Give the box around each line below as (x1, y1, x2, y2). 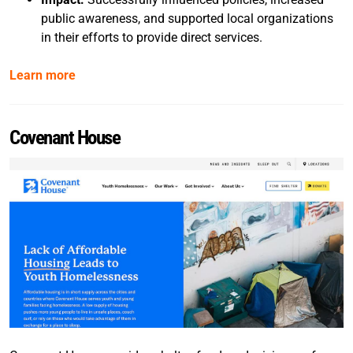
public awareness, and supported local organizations (41, 10, 333, 26)
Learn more (9, 67, 76, 83)
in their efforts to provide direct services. (41, 29, 262, 45)
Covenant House (9, 125, 120, 149)
